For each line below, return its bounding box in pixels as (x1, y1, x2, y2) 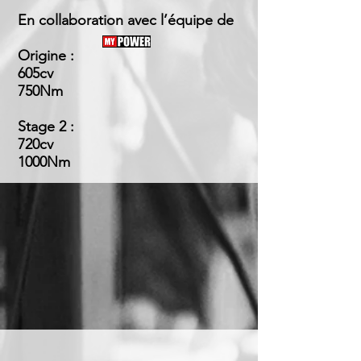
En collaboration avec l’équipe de (18, 11, 234, 29)
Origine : (18, 47, 74, 64)
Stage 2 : (18, 118, 74, 135)
